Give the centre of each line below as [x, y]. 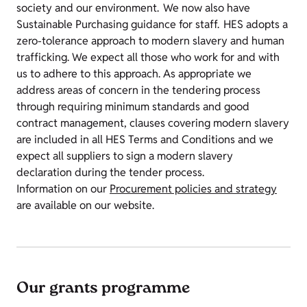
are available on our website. [85, 205]
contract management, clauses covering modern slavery [153, 123]
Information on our [63, 189]
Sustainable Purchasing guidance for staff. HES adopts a [152, 24]
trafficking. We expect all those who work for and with [148, 57]
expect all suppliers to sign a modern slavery [125, 156]
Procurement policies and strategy [193, 189]
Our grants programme [103, 289]
